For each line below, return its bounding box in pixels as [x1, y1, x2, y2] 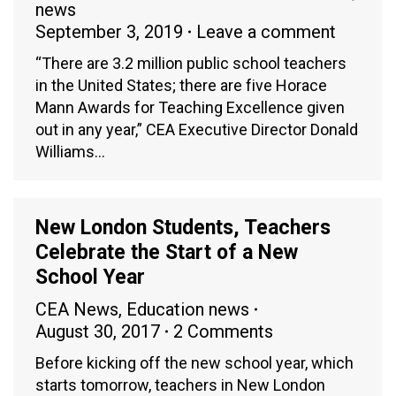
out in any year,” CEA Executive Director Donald [35, 119, 358, 139]
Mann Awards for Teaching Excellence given [35, 97, 345, 117]
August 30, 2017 [35, 320, 160, 342]
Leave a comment [196, 20, 336, 42]
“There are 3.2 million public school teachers [35, 53, 346, 72]
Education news [126, 298, 249, 320]
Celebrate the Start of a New [35, 240, 298, 264]
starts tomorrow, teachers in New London [35, 375, 325, 394]
